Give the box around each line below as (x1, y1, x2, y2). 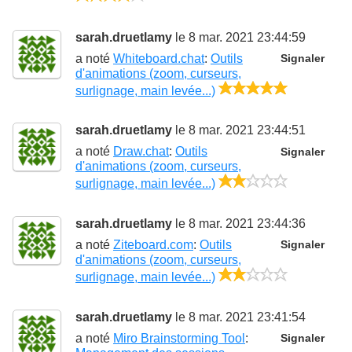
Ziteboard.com (113, 237, 193, 251)
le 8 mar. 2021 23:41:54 (172, 310, 306, 324)
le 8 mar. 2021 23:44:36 (172, 216, 306, 230)
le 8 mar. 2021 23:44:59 (172, 30, 306, 44)
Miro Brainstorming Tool (113, 331, 245, 345)
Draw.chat (113, 145, 169, 159)
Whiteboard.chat (113, 51, 204, 65)
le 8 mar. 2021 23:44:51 (172, 123, 306, 137)
